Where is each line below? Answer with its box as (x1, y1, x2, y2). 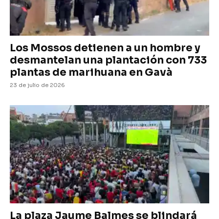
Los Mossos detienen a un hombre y (10, 41, 200, 54)
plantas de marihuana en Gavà (10, 66, 173, 79)
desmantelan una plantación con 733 (10, 53, 207, 66)
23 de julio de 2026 (10, 81, 65, 88)
